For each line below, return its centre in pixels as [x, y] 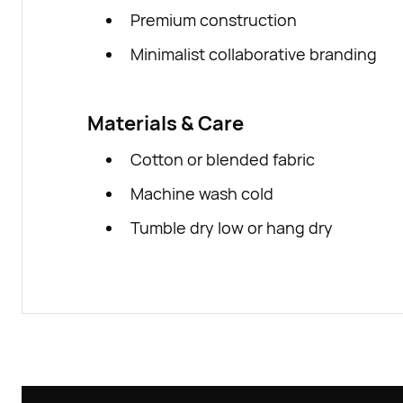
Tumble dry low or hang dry [232, 228]
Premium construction [214, 20]
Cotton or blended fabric [223, 159]
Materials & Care [166, 123]
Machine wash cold [202, 193]
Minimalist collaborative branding [254, 54]
